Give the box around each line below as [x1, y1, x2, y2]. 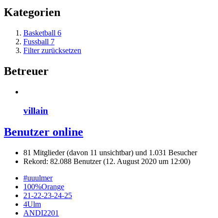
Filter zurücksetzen [23, 46, 81, 54]
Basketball [23, 28, 55, 37]
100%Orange [23, 182, 64, 191]
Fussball [23, 37, 49, 46]
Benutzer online [4, 126, 83, 139]
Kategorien [4, 6, 60, 19]
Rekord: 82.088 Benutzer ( [23, 157, 106, 166]
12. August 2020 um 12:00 [106, 157, 188, 166]
